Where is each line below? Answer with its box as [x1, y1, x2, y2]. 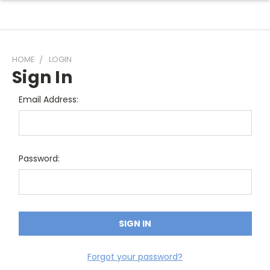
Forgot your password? [87, 250, 183, 263]
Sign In [12, 66, 72, 89]
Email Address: [18, 93, 78, 105]
